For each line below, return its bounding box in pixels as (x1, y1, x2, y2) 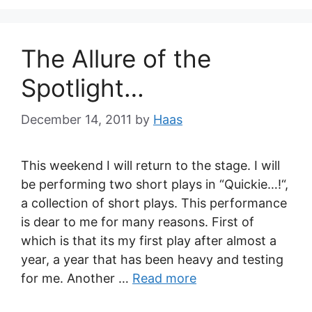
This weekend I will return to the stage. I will (21, 158, 280, 173)
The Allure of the (21, 44, 211, 73)
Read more (132, 271, 196, 286)
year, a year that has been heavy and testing (21, 252, 283, 267)
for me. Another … (21, 271, 132, 286)
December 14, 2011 (21, 112, 132, 127)
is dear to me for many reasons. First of (21, 214, 254, 229)
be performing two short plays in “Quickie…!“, (21, 177, 288, 192)
